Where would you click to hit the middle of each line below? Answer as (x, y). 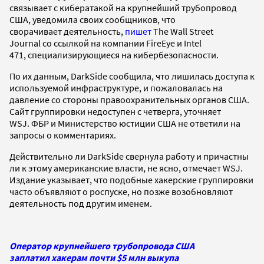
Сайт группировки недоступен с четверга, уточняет (115, 111)
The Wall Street (182, 31)
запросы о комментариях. (63, 135)
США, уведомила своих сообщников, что (93, 19)
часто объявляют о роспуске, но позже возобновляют (121, 191)
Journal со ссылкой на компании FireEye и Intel (105, 43)
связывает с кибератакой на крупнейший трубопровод (123, 7)
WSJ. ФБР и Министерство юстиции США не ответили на (125, 123)
